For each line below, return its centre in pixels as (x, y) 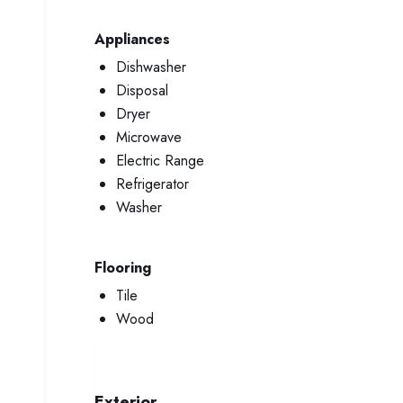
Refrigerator (152, 184)
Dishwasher (151, 67)
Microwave (149, 137)
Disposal (142, 90)
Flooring (123, 268)
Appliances (132, 39)
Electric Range (160, 161)
